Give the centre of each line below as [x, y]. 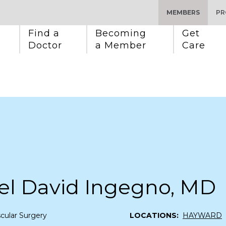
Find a [45, 33]
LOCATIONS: [154, 215]
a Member [121, 45]
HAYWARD [202, 215]
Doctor [45, 45]
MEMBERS [183, 12]
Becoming [122, 33]
